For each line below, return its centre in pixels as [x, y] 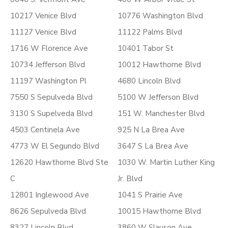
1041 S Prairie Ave [150, 195]
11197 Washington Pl [48, 81]
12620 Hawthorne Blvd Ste [59, 162]
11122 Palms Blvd [150, 32]
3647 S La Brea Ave [153, 146]
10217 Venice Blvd [43, 16]
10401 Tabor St [146, 48]
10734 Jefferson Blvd [48, 65]
